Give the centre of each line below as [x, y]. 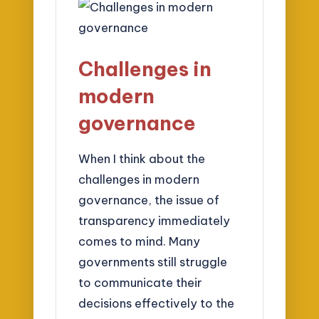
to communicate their [141, 282]
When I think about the [142, 158]
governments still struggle [153, 261]
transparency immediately [155, 220]
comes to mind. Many [140, 241]
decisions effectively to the [157, 303]
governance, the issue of [149, 199]
